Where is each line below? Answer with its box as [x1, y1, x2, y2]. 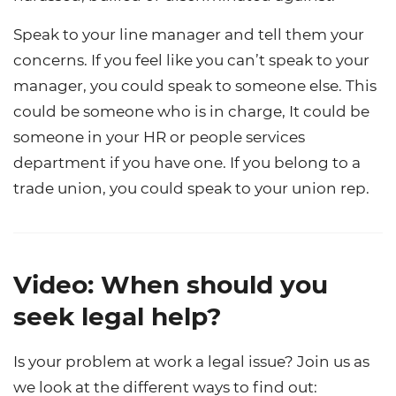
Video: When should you [13, 269, 328, 300]
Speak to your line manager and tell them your [13, 25, 364, 43]
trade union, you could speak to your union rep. [13, 179, 369, 197]
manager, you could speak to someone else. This [13, 76, 377, 95]
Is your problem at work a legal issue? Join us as [13, 352, 369, 370]
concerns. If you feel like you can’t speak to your [13, 50, 369, 69]
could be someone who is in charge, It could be [13, 102, 369, 120]
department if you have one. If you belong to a [13, 153, 361, 171]
